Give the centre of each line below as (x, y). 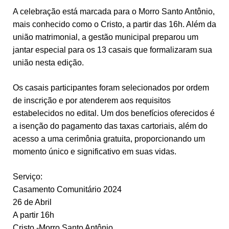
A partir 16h (33, 215)
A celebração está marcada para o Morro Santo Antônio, (113, 11)
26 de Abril (32, 202)
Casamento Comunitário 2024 (67, 189)
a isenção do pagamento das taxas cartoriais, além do (110, 126)
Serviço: (27, 176)
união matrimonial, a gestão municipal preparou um (105, 37)
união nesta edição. (48, 62)
